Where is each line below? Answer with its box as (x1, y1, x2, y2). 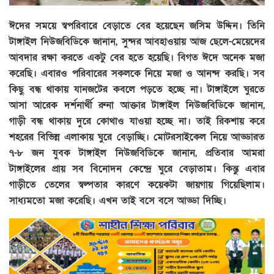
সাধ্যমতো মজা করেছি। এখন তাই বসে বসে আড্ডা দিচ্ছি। (9, 193, 226, 207)
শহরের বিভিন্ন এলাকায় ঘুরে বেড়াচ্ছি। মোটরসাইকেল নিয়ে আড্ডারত (9, 130, 265, 144)
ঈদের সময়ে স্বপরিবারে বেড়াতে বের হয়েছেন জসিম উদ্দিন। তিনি (9, 18, 265, 32)
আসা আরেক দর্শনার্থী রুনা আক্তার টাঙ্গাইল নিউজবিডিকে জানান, (9, 98, 265, 112)
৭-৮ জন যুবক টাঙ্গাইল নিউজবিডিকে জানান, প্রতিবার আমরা (9, 146, 265, 160)
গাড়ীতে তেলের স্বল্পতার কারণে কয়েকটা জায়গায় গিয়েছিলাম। (9, 177, 265, 191)
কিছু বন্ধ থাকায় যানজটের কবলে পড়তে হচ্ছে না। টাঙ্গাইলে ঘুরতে (9, 82, 265, 96)
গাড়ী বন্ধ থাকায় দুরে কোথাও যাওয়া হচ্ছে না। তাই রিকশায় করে (9, 114, 265, 128)
